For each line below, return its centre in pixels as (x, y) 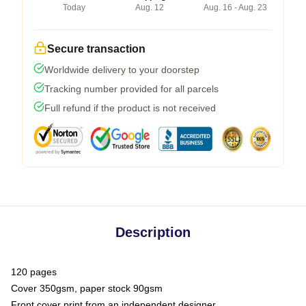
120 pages (34, 272)
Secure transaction (96, 48)
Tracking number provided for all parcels (131, 88)
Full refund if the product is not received (130, 108)
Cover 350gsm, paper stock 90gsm (87, 288)
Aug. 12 (149, 7)
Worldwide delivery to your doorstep (122, 69)
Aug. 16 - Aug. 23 (235, 7)
